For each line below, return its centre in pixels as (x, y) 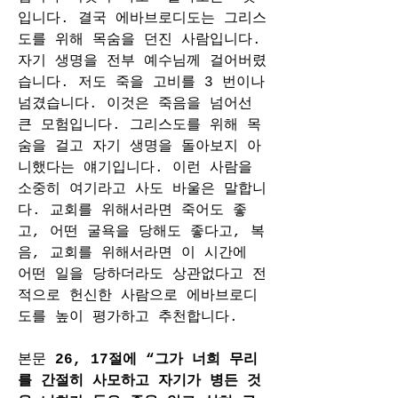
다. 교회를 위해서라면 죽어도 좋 (132, 211)
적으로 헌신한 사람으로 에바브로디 (138, 296)
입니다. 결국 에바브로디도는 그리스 (142, 19)
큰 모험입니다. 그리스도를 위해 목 (139, 125)
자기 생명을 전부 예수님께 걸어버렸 (142, 61)
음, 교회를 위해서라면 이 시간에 (132, 253)
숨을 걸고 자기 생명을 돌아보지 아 (139, 147)
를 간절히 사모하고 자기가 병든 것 (139, 381)
